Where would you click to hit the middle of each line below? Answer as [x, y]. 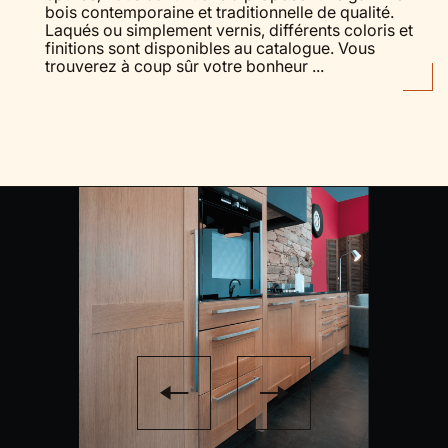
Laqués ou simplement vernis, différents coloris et [229, 29]
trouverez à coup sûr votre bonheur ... [184, 65]
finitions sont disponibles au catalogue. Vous [210, 47]
